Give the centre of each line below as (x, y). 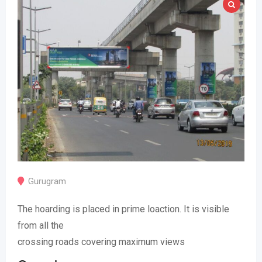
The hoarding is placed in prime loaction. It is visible (123, 209)
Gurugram (47, 182)
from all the (41, 226)
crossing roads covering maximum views (101, 242)
